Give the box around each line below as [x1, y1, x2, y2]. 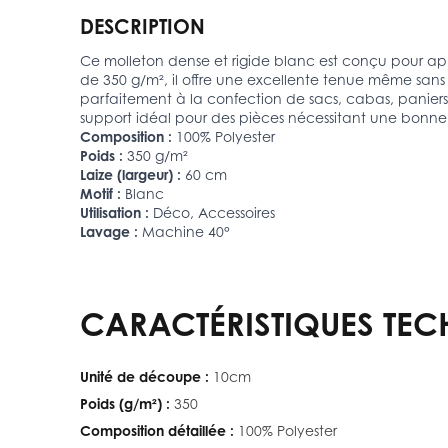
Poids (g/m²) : [80, 394, 170, 412]
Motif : [80, 184, 121, 202]
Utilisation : [80, 203, 149, 221]
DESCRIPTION [80, 13, 205, 39]
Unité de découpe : [80, 367, 209, 385]
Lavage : [80, 222, 138, 240]
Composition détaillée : [80, 421, 234, 439]
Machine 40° [142, 222, 230, 240]
